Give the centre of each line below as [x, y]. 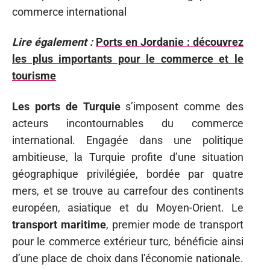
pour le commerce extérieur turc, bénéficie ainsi [128, 241]
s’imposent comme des [182, 106]
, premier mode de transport [175, 224]
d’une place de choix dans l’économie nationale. [128, 258]
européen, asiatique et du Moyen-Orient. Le [128, 207]
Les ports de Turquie [66, 106]
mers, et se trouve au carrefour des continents [128, 190]
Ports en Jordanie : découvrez [170, 42]
